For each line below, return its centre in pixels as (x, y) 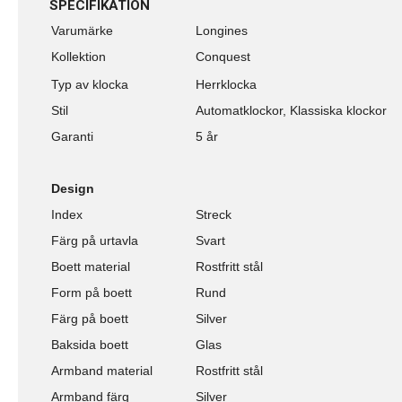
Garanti (72, 137)
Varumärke (82, 31)
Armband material (102, 371)
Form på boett (92, 293)
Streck (214, 215)
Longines (222, 31)
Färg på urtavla (95, 241)
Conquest (223, 57)
